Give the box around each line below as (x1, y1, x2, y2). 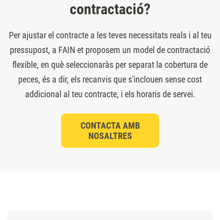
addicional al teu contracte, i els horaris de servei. (25, 88, 195, 99)
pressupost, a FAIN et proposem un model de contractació (10, 44, 210, 55)
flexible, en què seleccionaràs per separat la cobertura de (12, 59, 208, 70)
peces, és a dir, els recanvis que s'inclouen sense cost (18, 74, 202, 84)
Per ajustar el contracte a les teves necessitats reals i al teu (8, 29, 212, 40)
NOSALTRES (88, 130, 132, 141)
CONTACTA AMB (80, 120, 140, 131)
